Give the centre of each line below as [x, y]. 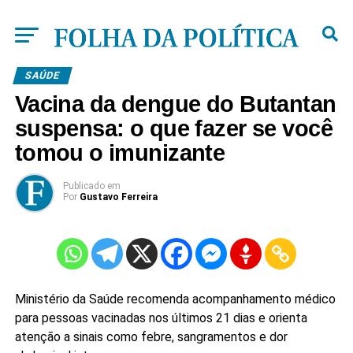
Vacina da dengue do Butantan [175, 104]
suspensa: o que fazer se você [173, 128]
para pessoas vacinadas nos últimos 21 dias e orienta [161, 318]
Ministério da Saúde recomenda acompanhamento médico [175, 299]
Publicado [84, 186]
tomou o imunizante [120, 153]
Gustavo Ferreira [118, 197]
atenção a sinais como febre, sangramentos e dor [151, 337]
